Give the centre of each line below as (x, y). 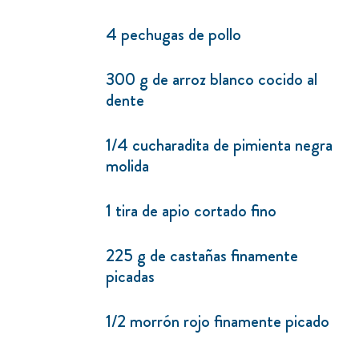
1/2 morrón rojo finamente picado (218, 321)
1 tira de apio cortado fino (191, 211)
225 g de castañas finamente (202, 256)
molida (127, 166)
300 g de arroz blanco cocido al (212, 79)
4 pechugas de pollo (173, 34)
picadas (130, 276)
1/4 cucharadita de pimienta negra (219, 145)
